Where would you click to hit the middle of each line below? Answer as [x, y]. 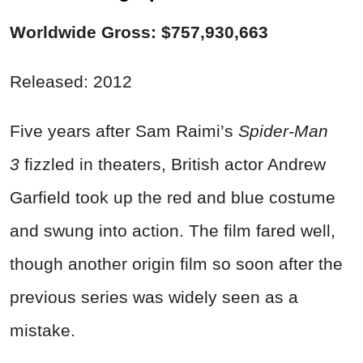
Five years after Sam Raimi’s [124, 131]
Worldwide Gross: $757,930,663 [139, 32]
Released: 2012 [71, 82]
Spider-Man [283, 131]
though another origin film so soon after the [176, 264]
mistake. [43, 331]
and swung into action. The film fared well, [173, 231]
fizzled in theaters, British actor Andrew [175, 164]
